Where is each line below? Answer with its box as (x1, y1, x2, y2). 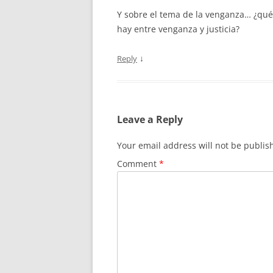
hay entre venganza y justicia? (117, 23, 239, 35)
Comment (117, 158, 159, 169)
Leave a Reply (117, 113, 183, 126)
